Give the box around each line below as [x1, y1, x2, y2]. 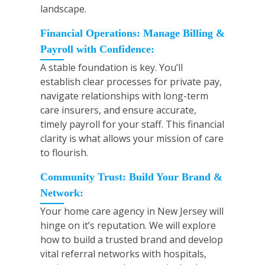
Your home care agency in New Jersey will [40, 205, 224, 218]
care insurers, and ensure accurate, [40, 104, 196, 117]
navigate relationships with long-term [40, 89, 208, 103]
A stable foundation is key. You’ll [40, 61, 183, 75]
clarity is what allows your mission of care [40, 132, 224, 146]
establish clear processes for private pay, [40, 75, 222, 89]
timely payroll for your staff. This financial [40, 118, 224, 131]
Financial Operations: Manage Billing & [40, 27, 225, 40]
